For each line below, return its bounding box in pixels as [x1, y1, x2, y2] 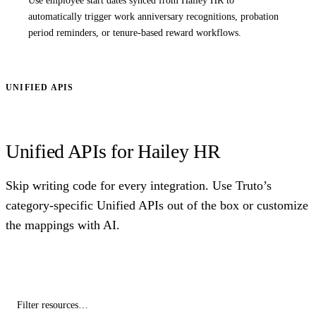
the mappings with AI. [6, 217, 120, 232]
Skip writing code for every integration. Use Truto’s [6, 178, 272, 193]
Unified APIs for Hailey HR [6, 140, 221, 162]
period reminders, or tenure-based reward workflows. [28, 27, 241, 39]
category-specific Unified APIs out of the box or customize [6, 197, 308, 212]
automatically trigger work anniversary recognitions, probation [28, 11, 279, 23]
